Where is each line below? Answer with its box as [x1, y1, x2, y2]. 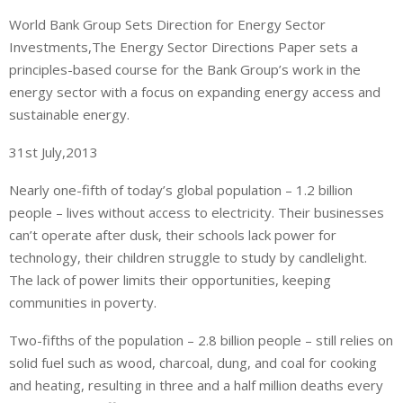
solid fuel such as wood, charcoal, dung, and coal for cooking [9, 354, 377, 372]
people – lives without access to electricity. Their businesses [9, 203, 384, 222]
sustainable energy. [9, 105, 130, 124]
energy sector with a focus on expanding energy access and [9, 83, 381, 102]
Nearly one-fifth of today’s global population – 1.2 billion [9, 181, 353, 200]
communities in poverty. [9, 293, 157, 312]
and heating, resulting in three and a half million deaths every [9, 376, 383, 395]
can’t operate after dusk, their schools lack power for [9, 226, 336, 245]
